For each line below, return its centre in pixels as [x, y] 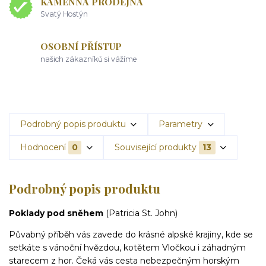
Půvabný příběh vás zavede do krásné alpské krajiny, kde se [131, 234]
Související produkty [155, 148]
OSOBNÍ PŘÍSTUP [81, 46]
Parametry [181, 124]
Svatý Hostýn [64, 14]
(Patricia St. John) [140, 213]
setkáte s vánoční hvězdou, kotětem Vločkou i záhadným [127, 247]
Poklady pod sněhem [56, 213]
